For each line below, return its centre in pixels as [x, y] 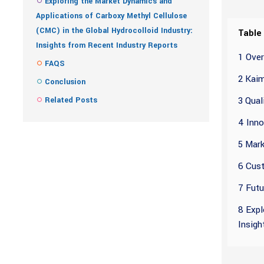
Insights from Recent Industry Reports [107, 45]
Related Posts [71, 100]
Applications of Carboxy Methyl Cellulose [111, 16]
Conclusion [65, 82]
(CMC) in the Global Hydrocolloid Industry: [114, 31]
